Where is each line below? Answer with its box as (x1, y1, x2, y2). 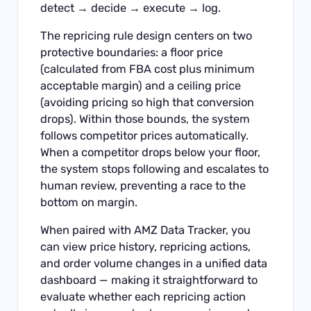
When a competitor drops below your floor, (40, 145, 261, 159)
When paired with (40, 224, 135, 237)
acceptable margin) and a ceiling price (40, 78, 242, 92)
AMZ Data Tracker (134, 224, 226, 237)
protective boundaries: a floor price (40, 45, 224, 59)
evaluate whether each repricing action (40, 290, 246, 304)
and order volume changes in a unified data (40, 257, 268, 271)
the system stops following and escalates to (40, 162, 269, 176)
